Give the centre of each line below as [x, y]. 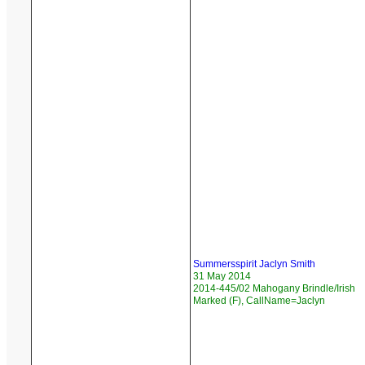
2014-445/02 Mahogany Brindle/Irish [274, 289]
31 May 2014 [222, 277]
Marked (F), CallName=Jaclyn [259, 301]
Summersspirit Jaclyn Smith [254, 264]
